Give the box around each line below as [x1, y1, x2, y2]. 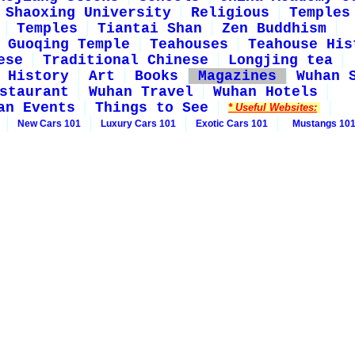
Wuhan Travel [89, 84, 193, 100]
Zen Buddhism [222, 21, 326, 36]
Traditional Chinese [43, 52, 208, 68]
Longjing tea [228, 52, 333, 68]
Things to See [95, 100, 208, 116]
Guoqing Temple [8, 36, 130, 52]
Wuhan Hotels [213, 84, 318, 100]
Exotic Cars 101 [196, 118, 268, 129]
